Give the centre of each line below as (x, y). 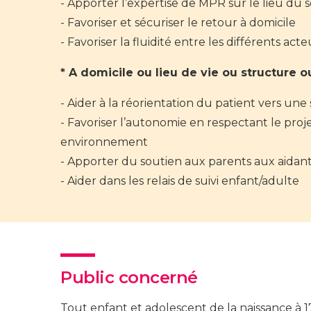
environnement (104, 142)
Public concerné (129, 278)
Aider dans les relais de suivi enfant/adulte (183, 181)
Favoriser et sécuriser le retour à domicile (182, 23)
